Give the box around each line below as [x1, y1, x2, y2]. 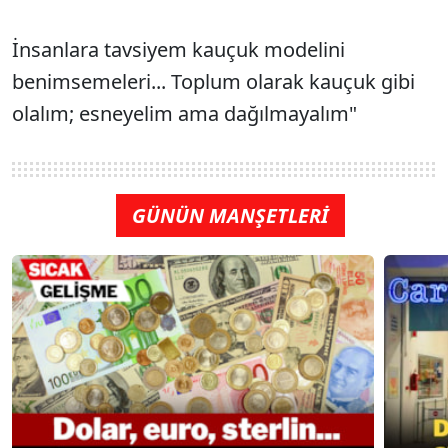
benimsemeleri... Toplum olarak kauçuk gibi [12, 67, 415, 95]
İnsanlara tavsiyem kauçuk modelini [12, 35, 345, 63]
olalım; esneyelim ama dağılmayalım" [12, 99, 357, 127]
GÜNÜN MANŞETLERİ [131, 201, 329, 229]
